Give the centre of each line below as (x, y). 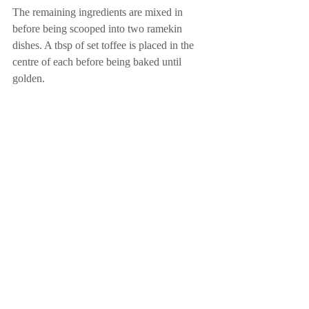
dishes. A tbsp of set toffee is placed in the (104, 45)
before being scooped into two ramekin (99, 28)
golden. (29, 78)
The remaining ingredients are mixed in (99, 12)
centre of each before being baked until (98, 61)
